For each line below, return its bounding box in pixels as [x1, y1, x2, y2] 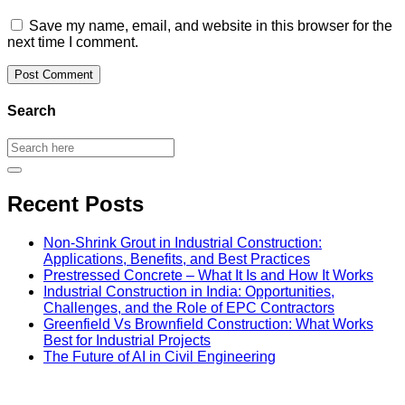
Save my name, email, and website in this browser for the [29, 17, 392, 33]
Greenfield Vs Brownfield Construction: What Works [43, 316, 373, 333]
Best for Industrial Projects [43, 333, 211, 349]
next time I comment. [7, 33, 138, 50]
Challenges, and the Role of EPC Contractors [43, 300, 334, 316]
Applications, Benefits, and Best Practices [43, 251, 310, 268]
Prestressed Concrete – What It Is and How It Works [43, 268, 373, 284]
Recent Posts [7, 192, 144, 217]
